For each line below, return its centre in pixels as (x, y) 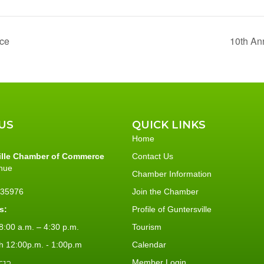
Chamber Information (172, 174)
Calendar (149, 244)
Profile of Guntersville (172, 209)
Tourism (147, 227)
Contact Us (153, 156)
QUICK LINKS (169, 125)
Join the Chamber (165, 191)
